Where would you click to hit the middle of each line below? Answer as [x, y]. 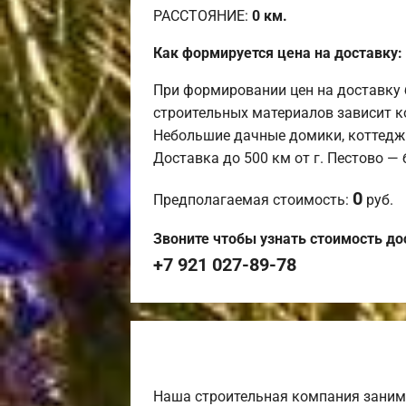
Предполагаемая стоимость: [253, 199]
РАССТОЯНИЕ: [203, 15]
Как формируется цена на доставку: [278, 53]
